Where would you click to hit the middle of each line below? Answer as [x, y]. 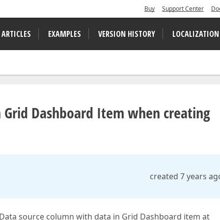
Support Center [183, 9]
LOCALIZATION [196, 34]
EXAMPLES [65, 34]
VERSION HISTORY [127, 34]
